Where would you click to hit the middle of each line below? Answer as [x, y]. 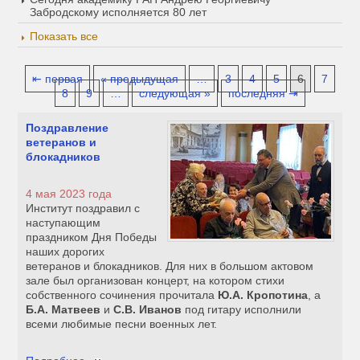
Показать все [64, 37]
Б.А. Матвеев [63, 310]
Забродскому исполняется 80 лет [119, 12]
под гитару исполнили [242, 310]
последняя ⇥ [263, 94]
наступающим [63, 223]
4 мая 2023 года [69, 194]
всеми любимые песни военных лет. [122, 324]
